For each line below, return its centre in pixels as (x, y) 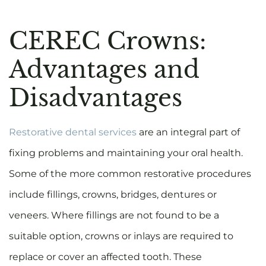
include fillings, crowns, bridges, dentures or (113, 195)
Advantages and (104, 70)
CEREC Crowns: (107, 41)
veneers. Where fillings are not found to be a (114, 216)
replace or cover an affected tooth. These (105, 257)
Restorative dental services (73, 132)
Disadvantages (96, 98)
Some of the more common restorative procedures (130, 174)
